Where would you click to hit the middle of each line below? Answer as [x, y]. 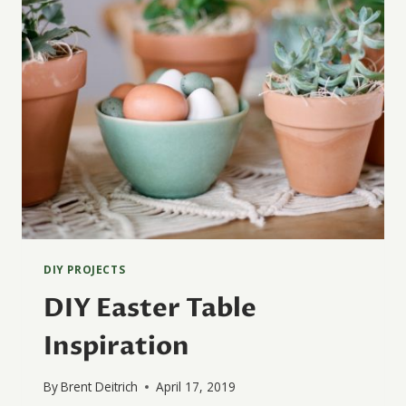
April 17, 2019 [196, 387]
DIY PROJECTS [85, 269]
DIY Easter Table [150, 308]
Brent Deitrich [100, 387]
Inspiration [116, 346]
